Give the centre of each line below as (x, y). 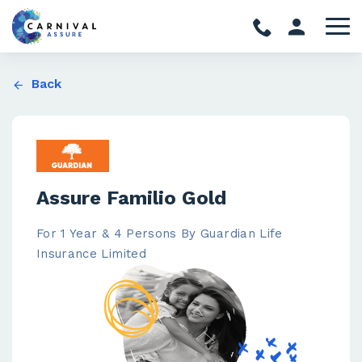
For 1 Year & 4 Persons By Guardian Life (160, 234)
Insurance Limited (91, 254)
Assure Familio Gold (131, 198)
